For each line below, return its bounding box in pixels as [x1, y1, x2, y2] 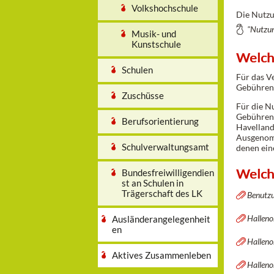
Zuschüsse [121, 90, 164, 101]
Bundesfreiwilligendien [121, 167, 214, 178]
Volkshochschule [131, 2, 198, 13]
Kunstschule [131, 39, 181, 50]
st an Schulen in [121, 177, 183, 188]
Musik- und [131, 28, 176, 39]
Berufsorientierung [121, 116, 199, 127]
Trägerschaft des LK [121, 188, 202, 199]
